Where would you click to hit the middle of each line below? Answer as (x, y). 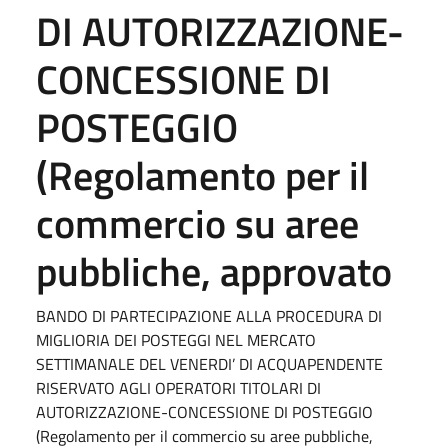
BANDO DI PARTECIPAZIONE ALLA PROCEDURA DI (209, 315)
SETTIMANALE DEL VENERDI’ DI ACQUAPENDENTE (209, 363)
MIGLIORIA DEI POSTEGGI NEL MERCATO (176, 339)
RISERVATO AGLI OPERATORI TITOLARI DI (178, 387)
